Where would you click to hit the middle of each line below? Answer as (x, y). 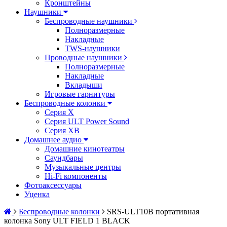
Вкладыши (84, 85)
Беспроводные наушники (89, 21)
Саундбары (64, 158)
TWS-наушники (92, 48)
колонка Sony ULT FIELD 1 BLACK (67, 221)
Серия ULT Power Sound (87, 121)
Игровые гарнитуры (80, 94)
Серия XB (62, 130)
